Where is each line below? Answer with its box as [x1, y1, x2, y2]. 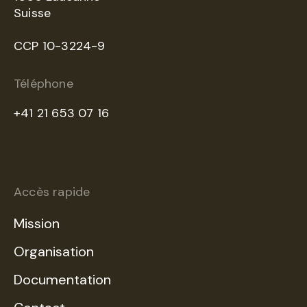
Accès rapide [14, 184, 90, 200]
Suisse [14, 5, 51, 21]
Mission [14, 214, 60, 232]
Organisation [14, 243, 94, 260]
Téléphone [14, 75, 73, 92]
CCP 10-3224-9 [14, 38, 106, 54]
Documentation [14, 271, 111, 288]
